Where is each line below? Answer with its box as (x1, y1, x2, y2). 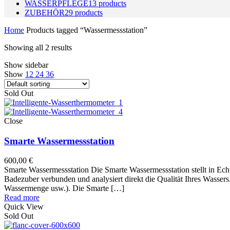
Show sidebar (4, 60, 48, 69)
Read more (4, 193, 40, 202)
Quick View (4, 202, 44, 212)
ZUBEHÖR (25, 8, 65, 17)
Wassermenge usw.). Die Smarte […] (4, 184, 124, 193)
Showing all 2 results (4, 43, 72, 52)
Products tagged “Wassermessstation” (24, 25, 147, 34)
